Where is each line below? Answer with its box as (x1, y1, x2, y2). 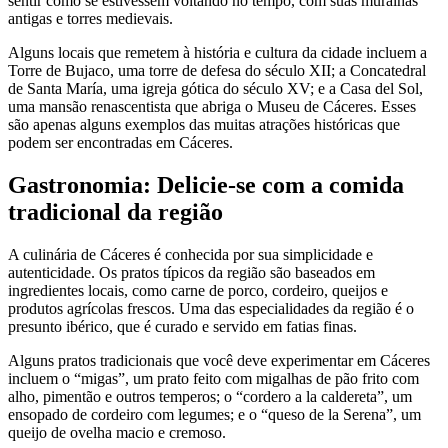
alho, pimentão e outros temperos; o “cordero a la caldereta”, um (8, 388, 412, 406)
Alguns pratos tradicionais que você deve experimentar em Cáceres (8, 352, 430, 370)
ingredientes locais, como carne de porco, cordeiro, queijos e (8, 282, 388, 300)
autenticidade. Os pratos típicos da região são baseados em (8, 264, 375, 282)
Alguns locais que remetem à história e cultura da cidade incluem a (8, 44, 427, 62)
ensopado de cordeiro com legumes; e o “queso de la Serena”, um (8, 406, 421, 424)
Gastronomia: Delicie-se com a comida (8, 172, 404, 199)
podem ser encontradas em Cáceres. (8, 134, 233, 152)
